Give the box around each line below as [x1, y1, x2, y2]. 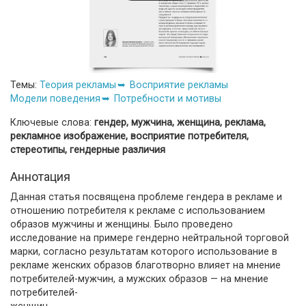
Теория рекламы [40, 79, 116, 90]
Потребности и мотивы [114, 92, 221, 104]
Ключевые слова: [10, 116, 94, 128]
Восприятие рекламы [130, 79, 228, 90]
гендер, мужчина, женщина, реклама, [94, 116, 266, 128]
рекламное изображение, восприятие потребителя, [10, 130, 249, 141]
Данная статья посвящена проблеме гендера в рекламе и [10, 191, 282, 202]
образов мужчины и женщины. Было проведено [10, 218, 233, 229]
